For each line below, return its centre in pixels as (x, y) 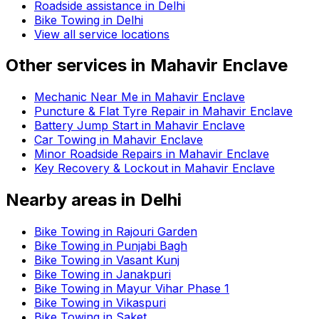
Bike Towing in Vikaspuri (100, 303)
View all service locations (102, 34)
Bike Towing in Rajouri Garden (116, 232)
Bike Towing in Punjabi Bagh (111, 246)
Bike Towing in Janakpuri (103, 274)
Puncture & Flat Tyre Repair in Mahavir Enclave (163, 111)
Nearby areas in (73, 200)
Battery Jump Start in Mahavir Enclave (140, 126)
